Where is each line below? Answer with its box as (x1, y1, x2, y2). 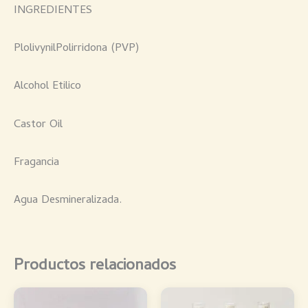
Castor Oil (14, 115, 63, 134)
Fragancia (14, 153, 59, 172)
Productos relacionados (14, 253, 176, 279)
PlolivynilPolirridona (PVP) (14, 40, 139, 58)
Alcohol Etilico (14, 78, 81, 96)
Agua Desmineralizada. (14, 192, 122, 210)
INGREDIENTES (14, 1, 92, 20)
